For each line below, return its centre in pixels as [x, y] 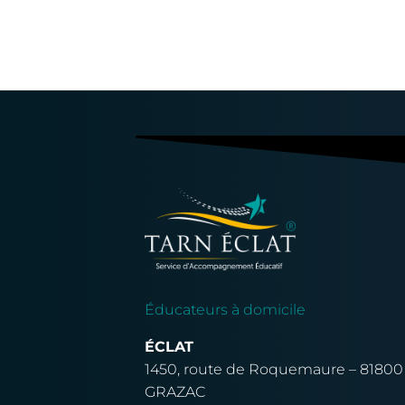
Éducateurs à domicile [225, 309]
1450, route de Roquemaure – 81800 [274, 369]
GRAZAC [175, 391]
